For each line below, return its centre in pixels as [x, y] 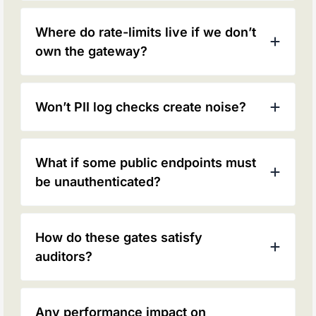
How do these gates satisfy [119, 238]
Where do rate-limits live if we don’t [146, 32]
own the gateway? [92, 51]
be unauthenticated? [98, 182]
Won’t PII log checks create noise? [141, 107]
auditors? [64, 257]
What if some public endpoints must [146, 163]
